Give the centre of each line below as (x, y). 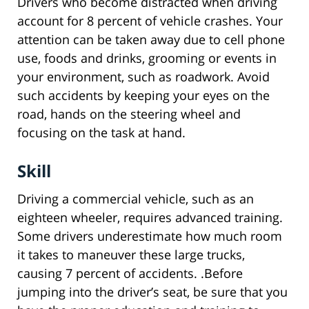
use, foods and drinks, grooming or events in (147, 58)
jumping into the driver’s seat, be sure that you (152, 292)
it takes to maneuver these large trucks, (131, 255)
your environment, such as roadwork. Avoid (143, 77)
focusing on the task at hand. (101, 133)
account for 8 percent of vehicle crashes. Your (150, 21)
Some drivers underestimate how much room (150, 236)
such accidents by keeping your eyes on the (143, 96)
